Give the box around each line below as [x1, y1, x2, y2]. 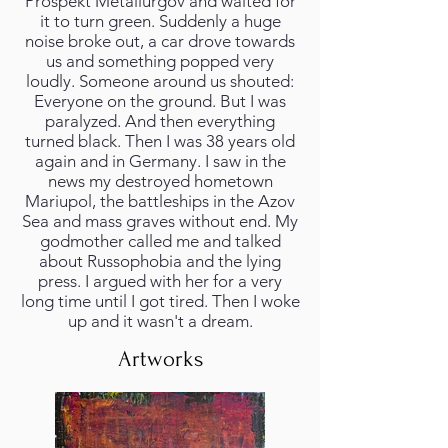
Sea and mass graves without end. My [22, 211, 298, 231]
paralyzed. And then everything [45, 111, 275, 131]
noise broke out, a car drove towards [25, 31, 295, 51]
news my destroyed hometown [47, 171, 273, 191]
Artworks [117, 346, 203, 372]
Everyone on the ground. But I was [34, 91, 286, 111]
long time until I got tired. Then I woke [20, 291, 300, 311]
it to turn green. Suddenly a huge [39, 11, 281, 31]
